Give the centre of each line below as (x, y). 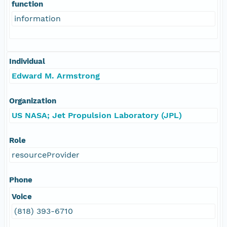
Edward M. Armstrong (56, 75)
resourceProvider (46, 155)
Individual (27, 61)
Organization (33, 101)
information (37, 18)
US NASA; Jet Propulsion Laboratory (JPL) (97, 115)
